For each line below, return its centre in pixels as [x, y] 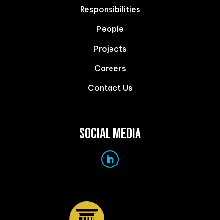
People [110, 29]
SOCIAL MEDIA [110, 134]
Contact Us [110, 88]
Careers [110, 69]
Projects [110, 49]
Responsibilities [110, 10]
